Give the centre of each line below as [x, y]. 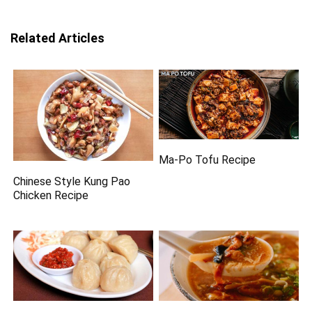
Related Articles [57, 38]
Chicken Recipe [51, 196]
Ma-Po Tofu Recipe [208, 160]
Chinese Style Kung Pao [72, 182]
